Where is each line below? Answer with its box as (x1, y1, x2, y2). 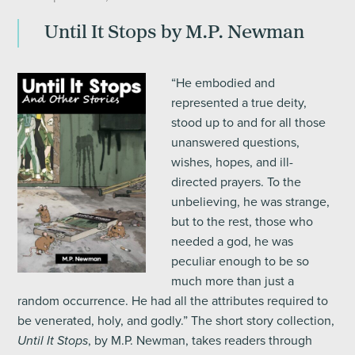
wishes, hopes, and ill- (170, 153, 293, 172)
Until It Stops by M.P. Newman (44, 24, 305, 44)
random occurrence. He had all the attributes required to (17, 292, 329, 311)
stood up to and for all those (170, 113, 326, 132)
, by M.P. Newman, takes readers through (88, 331, 313, 350)
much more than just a (170, 272, 294, 291)
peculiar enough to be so (170, 252, 309, 271)
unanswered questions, (170, 133, 300, 152)
